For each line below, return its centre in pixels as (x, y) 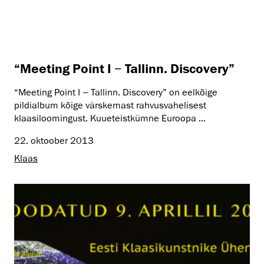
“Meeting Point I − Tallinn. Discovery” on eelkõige (116, 92)
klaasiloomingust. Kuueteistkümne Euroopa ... (110, 118)
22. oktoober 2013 (54, 141)
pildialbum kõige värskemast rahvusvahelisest (110, 105)
